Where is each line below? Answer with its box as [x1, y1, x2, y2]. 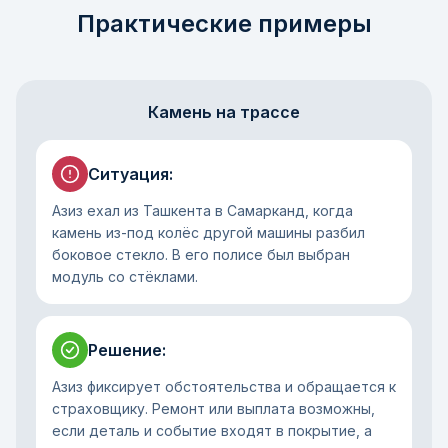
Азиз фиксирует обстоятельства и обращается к [52, 378, 396, 395]
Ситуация [88, 164, 169, 184]
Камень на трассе [148, 102, 300, 122]
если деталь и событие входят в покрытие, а [52, 422, 372, 439]
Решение [88, 340, 162, 360]
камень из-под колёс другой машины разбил [52, 224, 365, 241]
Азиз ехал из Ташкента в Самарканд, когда [52, 202, 353, 219]
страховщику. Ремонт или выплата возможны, [52, 400, 375, 417]
